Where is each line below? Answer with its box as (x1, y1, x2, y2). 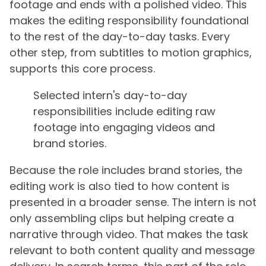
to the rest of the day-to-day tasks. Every (9, 29, 230, 45)
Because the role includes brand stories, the (9, 163, 242, 178)
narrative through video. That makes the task (9, 227, 248, 242)
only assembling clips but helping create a (9, 211, 234, 226)
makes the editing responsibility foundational (9, 13, 249, 28)
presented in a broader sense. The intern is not (9, 195, 256, 210)
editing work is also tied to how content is (9, 179, 230, 194)
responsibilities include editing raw (33, 104, 216, 119)
